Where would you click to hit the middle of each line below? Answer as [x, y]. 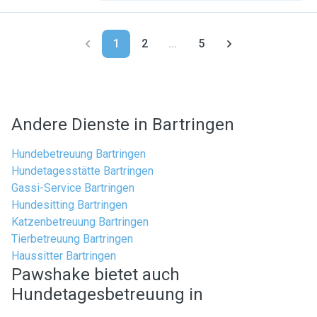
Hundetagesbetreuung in [107, 294]
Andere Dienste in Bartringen [123, 125]
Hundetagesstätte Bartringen [82, 171]
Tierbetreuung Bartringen [72, 239]
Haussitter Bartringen [64, 256]
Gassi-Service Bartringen [73, 188]
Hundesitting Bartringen [69, 205]
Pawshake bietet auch [96, 275]
